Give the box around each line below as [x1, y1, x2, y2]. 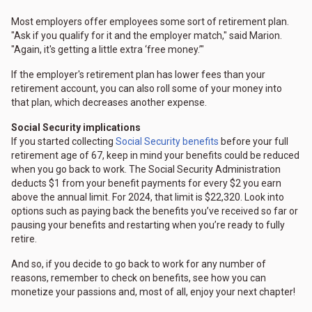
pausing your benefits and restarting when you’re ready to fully [11, 219, 285, 231]
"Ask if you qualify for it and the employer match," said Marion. [11, 30, 282, 42]
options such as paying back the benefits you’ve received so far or [11, 205, 298, 217]
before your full [219, 136, 288, 148]
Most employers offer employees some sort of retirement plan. [11, 16, 289, 28]
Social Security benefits [116, 136, 219, 148]
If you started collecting [11, 136, 116, 148]
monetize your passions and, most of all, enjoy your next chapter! [11, 286, 295, 298]
